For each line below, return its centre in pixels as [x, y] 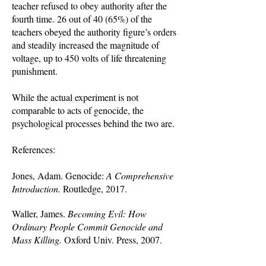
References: [34, 149]
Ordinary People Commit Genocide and [87, 227]
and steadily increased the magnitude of [85, 45]
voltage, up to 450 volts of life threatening [89, 58]
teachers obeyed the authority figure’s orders [94, 32]
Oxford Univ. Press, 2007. [115, 240]
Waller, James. [40, 213]
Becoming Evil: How [107, 213]
